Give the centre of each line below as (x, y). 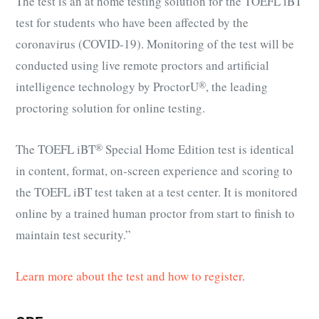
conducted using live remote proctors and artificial (142, 65)
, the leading (237, 86)
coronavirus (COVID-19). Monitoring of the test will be (155, 43)
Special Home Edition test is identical (198, 149)
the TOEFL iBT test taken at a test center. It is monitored (157, 192)
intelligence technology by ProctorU (107, 86)
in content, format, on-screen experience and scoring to (154, 170)
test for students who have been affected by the (132, 22)
